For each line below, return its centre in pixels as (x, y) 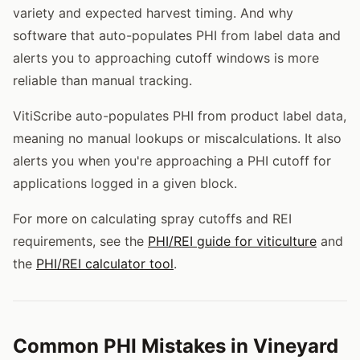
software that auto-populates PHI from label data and (177, 35)
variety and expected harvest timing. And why (153, 12)
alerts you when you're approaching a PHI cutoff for (172, 160)
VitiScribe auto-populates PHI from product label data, (180, 115)
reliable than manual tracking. (102, 80)
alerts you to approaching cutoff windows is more (166, 57)
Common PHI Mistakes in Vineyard (176, 346)
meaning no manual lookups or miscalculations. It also (177, 138)
